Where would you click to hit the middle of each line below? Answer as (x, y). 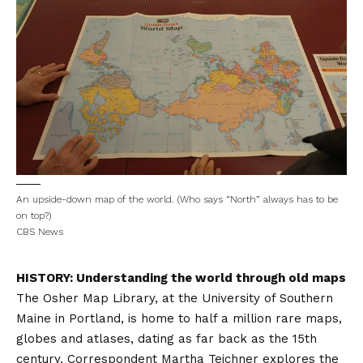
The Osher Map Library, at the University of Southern (175, 299)
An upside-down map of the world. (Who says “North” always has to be (177, 200)
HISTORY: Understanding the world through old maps (181, 278)
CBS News (40, 232)
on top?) (34, 216)
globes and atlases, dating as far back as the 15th (167, 339)
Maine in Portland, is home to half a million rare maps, (179, 319)
